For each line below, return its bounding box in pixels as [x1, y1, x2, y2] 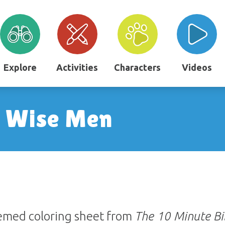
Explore [4, 62, 37, 72]
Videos [182, 62, 212, 72]
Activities [56, 62, 98, 72]
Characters [114, 62, 161, 72]
